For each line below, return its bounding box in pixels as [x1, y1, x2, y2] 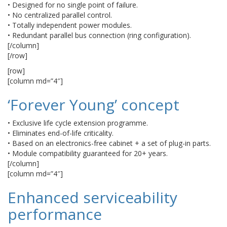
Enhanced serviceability [8, 187, 177, 208]
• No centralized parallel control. [8, 10, 112, 20]
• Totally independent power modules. [8, 20, 132, 30]
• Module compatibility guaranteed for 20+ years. [8, 148, 168, 158]
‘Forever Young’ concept [8, 94, 179, 115]
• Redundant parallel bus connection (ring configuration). [8, 30, 191, 40]
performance [8, 204, 102, 224]
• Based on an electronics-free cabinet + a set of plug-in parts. [8, 138, 211, 148]
